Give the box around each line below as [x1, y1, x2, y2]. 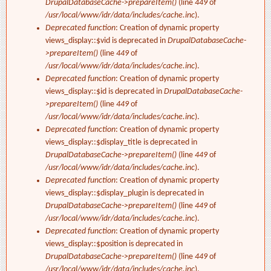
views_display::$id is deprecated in [45, 87, 164, 97]
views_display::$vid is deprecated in [45, 36, 168, 46]
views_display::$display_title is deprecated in [45, 138, 197, 148]
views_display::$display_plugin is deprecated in [45, 189, 204, 198]
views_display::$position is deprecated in [45, 240, 183, 249]
